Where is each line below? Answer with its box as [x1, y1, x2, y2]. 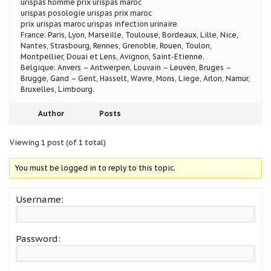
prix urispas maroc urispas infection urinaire [21, 19, 177, 28]
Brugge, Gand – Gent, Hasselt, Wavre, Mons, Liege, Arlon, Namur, [21, 73, 250, 83]
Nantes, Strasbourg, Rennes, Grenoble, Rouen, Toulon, [21, 41, 212, 50]
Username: [16, 193, 64, 205]
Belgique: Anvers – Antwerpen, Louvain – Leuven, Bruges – [21, 62, 231, 72]
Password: [16, 232, 60, 244]
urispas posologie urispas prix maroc [21, 8, 152, 18]
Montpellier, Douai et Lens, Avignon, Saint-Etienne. [21, 51, 204, 61]
